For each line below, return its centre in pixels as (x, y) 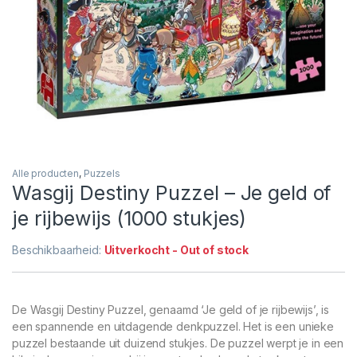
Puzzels (102, 174)
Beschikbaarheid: (58, 250)
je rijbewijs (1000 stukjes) (129, 219)
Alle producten (46, 174)
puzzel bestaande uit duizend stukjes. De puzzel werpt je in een (178, 343)
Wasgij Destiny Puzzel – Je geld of (172, 193)
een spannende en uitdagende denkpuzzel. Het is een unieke (173, 327)
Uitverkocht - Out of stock (176, 250)
